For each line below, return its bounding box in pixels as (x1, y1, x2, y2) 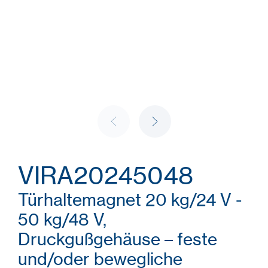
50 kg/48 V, (18, 209, 106, 230)
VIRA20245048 (18, 161, 193, 190)
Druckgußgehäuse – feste (18, 229, 217, 249)
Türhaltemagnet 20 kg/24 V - (18, 190, 242, 210)
